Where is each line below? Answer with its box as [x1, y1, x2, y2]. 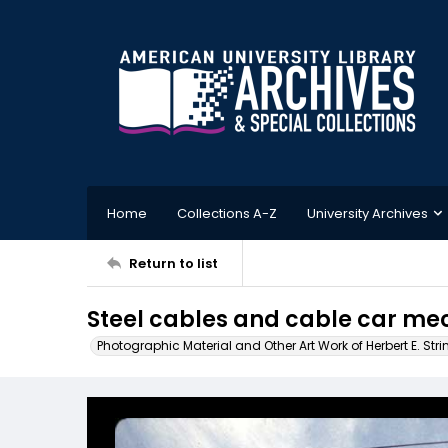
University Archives [307, 203, 428, 223]
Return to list [129, 253, 218, 273]
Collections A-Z [177, 203, 277, 223]
